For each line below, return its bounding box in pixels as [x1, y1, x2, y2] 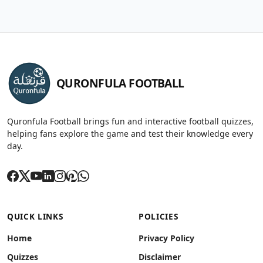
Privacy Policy [139, 232, 194, 244]
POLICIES [139, 211, 178, 222]
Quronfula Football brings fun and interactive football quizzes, [7, 116, 254, 127]
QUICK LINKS [7, 211, 63, 222]
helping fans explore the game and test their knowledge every [7, 128, 253, 140]
